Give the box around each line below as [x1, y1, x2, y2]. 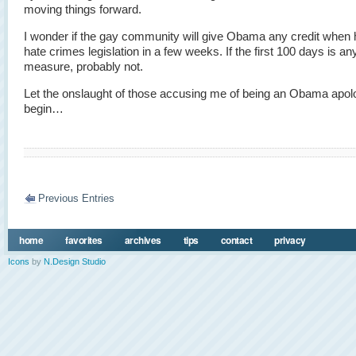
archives [124, 233, 161, 247]
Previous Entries [38, 192, 114, 204]
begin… [24, 102, 64, 115]
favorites [65, 233, 103, 247]
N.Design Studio [44, 257, 106, 266]
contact [220, 233, 252, 247]
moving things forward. [24, 2, 141, 16]
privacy [274, 233, 306, 247]
